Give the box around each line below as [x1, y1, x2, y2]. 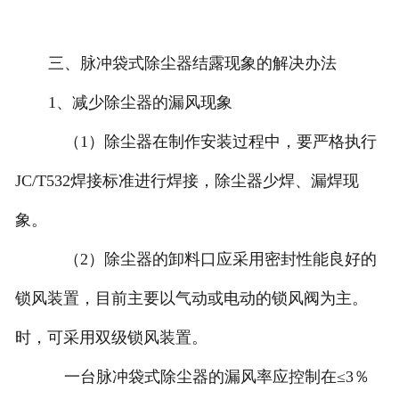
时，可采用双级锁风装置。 [14, 329, 208, 347]
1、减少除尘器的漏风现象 [47, 94, 232, 112]
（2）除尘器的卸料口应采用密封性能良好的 [47, 250, 377, 269]
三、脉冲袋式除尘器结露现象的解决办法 [47, 54, 337, 73]
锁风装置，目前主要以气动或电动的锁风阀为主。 [14, 289, 368, 308]
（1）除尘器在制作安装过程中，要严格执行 [47, 133, 377, 151]
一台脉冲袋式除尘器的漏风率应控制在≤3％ [47, 368, 370, 387]
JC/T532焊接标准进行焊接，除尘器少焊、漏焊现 [14, 172, 359, 191]
